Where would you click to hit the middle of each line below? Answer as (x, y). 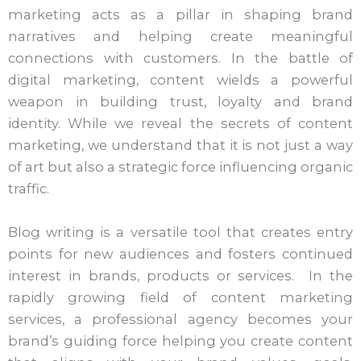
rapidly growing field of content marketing (180, 297)
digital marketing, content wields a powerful (180, 80)
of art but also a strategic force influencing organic (180, 167)
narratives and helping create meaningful (180, 37)
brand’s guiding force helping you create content (180, 340)
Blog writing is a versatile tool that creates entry (180, 232)
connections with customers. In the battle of (180, 58)
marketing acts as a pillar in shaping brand (180, 15)
